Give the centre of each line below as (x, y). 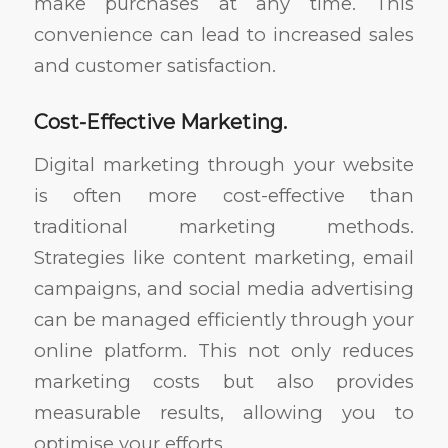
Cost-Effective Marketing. (160, 122)
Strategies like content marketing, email (224, 257)
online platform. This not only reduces (224, 350)
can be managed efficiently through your (224, 319)
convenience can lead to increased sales (224, 35)
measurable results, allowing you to (224, 412)
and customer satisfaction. (154, 66)
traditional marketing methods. (224, 226)
